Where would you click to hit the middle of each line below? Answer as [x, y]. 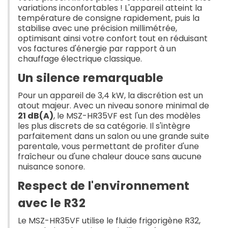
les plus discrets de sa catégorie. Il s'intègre [104, 126]
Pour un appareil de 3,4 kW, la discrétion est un [110, 95]
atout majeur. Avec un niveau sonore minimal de [113, 105]
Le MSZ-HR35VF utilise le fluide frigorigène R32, [109, 220]
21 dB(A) [36, 116]
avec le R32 [52, 203]
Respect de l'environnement [104, 186]
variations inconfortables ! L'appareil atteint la [110, 8]
